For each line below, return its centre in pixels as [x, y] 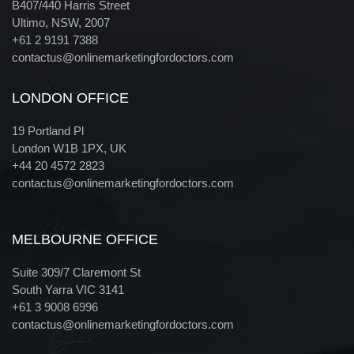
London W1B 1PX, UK [69, 148]
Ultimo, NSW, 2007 [61, 23]
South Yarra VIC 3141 [68, 290]
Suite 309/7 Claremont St [76, 272]
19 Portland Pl [48, 131]
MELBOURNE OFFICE [85, 239]
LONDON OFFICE [70, 98]
